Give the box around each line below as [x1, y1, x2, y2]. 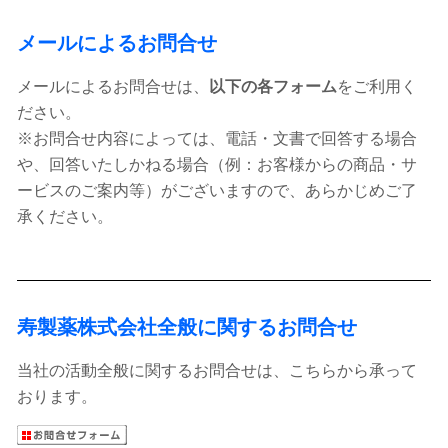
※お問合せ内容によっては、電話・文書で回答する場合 [17, 130, 417, 147]
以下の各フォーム [209, 78, 337, 95]
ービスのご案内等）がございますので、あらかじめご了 [17, 182, 417, 199]
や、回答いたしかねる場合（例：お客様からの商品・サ [17, 156, 417, 173]
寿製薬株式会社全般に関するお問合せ [17, 316, 357, 338]
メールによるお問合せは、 [17, 78, 209, 95]
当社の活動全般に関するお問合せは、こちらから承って [17, 362, 417, 379]
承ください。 [17, 208, 113, 225]
